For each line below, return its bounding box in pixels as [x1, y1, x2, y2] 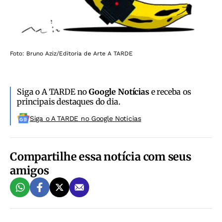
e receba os [149, 86, 191, 97]
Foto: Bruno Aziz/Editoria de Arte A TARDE [10, 50, 133, 57]
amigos [10, 163, 49, 177]
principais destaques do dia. [17, 96, 120, 107]
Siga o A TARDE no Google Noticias [30, 114, 141, 122]
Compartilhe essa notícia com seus [10, 149, 191, 164]
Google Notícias [89, 86, 149, 97]
